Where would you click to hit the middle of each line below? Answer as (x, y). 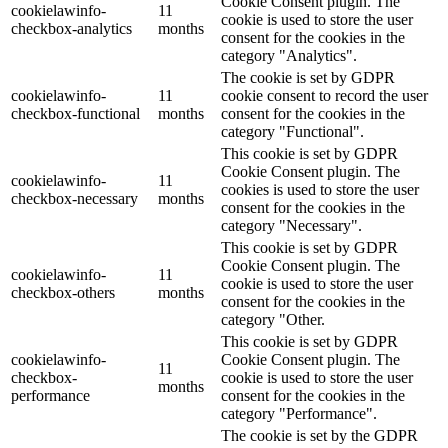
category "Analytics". (289, 55)
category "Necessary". (291, 225)
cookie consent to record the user (324, 95)
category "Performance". (299, 413)
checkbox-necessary (74, 198)
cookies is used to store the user (320, 189)
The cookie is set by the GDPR (319, 435)
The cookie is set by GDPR (308, 77)
